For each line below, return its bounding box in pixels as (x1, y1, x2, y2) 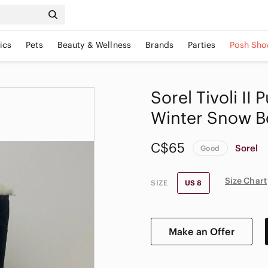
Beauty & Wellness (57, 39, 132, 50)
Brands (145, 39, 174, 50)
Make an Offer (168, 226, 234, 237)
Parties (188, 39, 216, 50)
